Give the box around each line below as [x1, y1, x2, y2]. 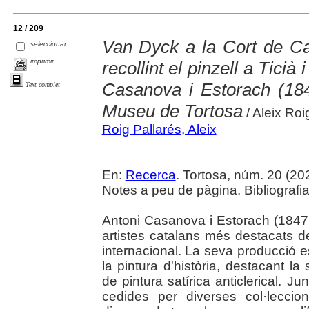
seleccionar [30, 40, 67, 48]
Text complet [26, 81, 60, 88]
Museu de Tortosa [101, 101, 243, 122]
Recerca [125, 168, 176, 183]
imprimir [30, 57, 54, 66]
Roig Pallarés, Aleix [101, 122, 217, 137]
